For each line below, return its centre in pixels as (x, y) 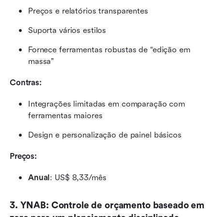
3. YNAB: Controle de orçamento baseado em (107, 205)
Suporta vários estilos (67, 30)
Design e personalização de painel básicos (105, 135)
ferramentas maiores (65, 115)
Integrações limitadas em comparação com (107, 104)
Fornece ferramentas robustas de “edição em (109, 49)
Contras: (26, 82)
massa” (41, 61)
